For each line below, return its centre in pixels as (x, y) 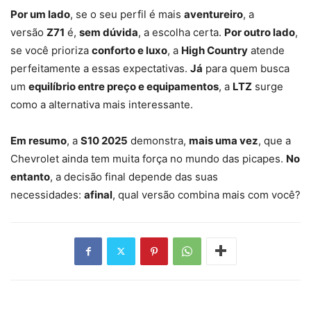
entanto (30, 176)
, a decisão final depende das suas (134, 176)
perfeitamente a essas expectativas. (100, 68)
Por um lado (40, 14)
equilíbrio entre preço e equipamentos (124, 86)
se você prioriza (51, 50)
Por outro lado (260, 32)
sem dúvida (109, 32)
